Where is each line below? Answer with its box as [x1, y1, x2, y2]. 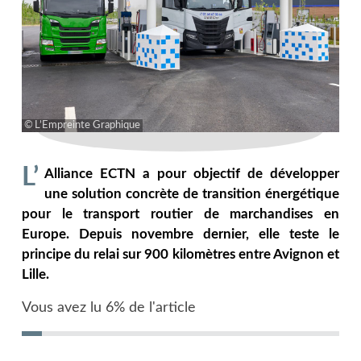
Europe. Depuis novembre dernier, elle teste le [21, 227, 340, 241]
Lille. [21, 268, 49, 281]
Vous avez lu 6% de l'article [21, 300, 196, 315]
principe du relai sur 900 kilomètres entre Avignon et [21, 247, 340, 261]
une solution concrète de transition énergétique [44, 187, 340, 201]
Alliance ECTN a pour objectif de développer [44, 167, 340, 180]
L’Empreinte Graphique [34, 119, 140, 131]
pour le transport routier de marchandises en [21, 207, 340, 221]
